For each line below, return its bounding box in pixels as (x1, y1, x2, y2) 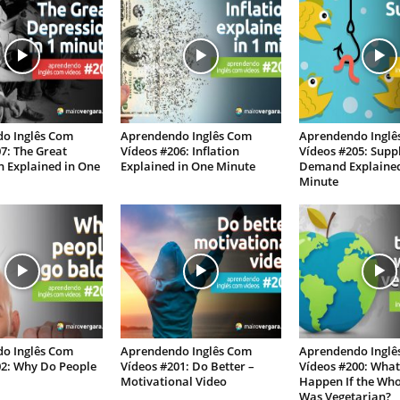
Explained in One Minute (120, 158, 255, 175)
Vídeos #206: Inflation (120, 143, 239, 160)
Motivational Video (120, 373, 227, 390)
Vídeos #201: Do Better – (120, 358, 254, 375)
